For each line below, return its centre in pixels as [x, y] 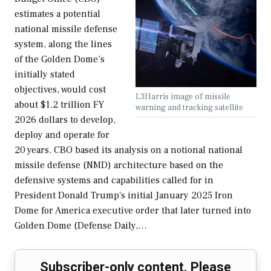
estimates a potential [57, 14]
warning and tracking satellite [189, 107]
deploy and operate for [62, 135]
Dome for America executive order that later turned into [133, 211]
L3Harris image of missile [183, 96]
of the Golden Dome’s [60, 60]
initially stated [45, 75]
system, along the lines [63, 44]
